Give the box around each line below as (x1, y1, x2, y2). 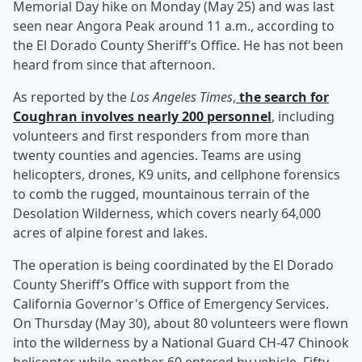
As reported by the (13, 88, 130, 107)
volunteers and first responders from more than (13, 127, 309, 145)
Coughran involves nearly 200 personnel (13, 107, 271, 126)
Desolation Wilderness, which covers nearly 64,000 (13, 204, 321, 223)
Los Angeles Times (130, 88, 233, 107)
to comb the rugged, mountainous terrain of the (13, 185, 309, 204)
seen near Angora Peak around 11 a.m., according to (13, 17, 335, 36)
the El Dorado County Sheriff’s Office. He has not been (13, 36, 343, 55)
